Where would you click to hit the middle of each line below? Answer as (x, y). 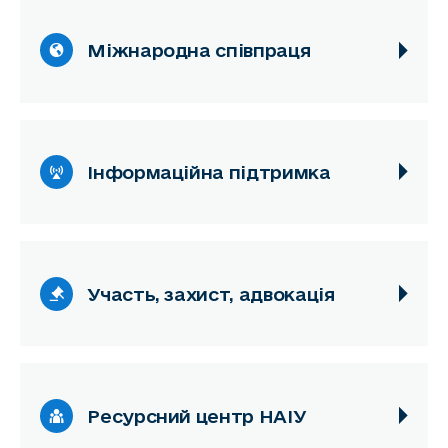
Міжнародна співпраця (199, 50)
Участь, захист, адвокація (211, 293)
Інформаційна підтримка (209, 171)
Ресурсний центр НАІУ (197, 415)
